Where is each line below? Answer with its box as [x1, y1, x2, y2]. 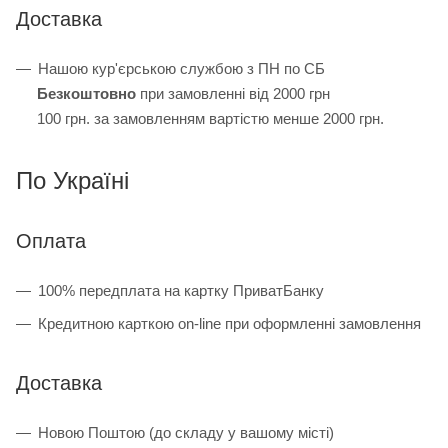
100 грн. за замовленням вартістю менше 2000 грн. [37, 109, 384, 127]
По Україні [16, 166, 129, 194]
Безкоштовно [37, 84, 136, 102]
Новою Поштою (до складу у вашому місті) [38, 423, 334, 441]
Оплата [16, 229, 86, 252]
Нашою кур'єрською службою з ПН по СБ [38, 59, 325, 77]
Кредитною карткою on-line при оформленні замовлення [38, 314, 421, 332]
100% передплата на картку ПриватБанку [38, 281, 324, 299]
